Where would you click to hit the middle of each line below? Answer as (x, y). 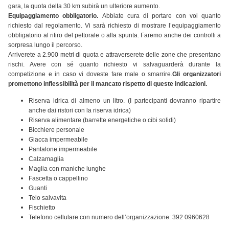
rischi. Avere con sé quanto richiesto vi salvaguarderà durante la (114, 65)
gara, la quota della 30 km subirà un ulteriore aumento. (84, 6)
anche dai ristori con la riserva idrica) (80, 111)
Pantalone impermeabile (63, 150)
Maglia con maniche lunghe (67, 169)
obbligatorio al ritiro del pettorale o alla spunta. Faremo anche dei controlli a (114, 36)
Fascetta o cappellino (58, 179)
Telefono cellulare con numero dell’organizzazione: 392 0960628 (119, 217)
